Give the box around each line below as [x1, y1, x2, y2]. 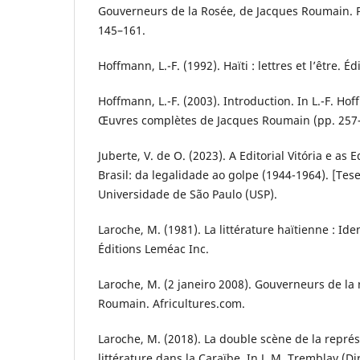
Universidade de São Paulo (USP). [98, 186, 277, 202]
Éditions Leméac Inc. [98, 241, 209, 257]
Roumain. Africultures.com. [98, 296, 245, 312]
